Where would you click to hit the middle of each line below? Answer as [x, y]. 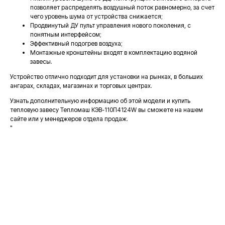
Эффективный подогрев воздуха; [76, 43]
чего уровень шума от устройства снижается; [96, 16]
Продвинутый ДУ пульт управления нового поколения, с [110, 25]
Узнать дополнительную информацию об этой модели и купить [100, 101]
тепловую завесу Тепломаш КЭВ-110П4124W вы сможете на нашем [106, 110]
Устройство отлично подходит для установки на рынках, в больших [106, 77]
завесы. [41, 62]
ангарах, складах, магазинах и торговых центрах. [81, 86]
